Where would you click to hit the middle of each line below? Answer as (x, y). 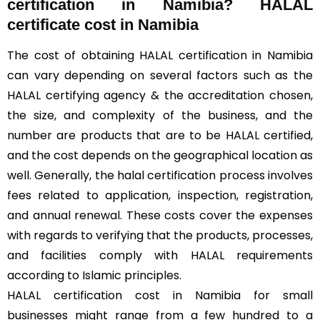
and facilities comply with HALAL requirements (160, 255)
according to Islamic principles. (94, 275)
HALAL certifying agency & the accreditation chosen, (160, 95)
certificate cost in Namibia (103, 25)
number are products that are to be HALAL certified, (160, 135)
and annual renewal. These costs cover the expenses (160, 215)
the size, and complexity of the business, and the (160, 115)
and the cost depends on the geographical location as (160, 155)
